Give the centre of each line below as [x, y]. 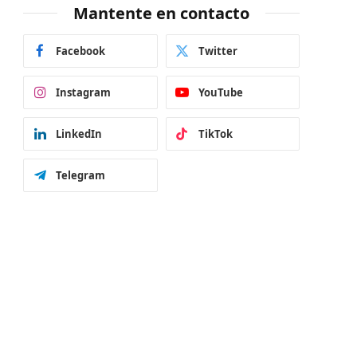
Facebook [80, 51]
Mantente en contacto [161, 13]
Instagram [83, 92]
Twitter [218, 51]
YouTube [220, 92]
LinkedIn [79, 134]
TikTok [215, 134]
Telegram [80, 175]
